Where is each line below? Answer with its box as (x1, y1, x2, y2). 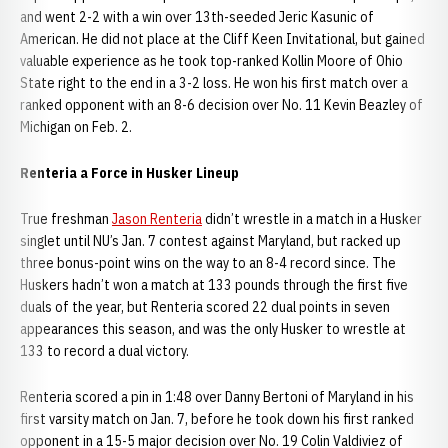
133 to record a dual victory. (20, 342, 189, 360)
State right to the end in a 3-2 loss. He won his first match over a (20, 74, 408, 92)
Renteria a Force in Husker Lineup (20, 164, 239, 182)
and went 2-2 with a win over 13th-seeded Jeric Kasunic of (20, 8, 374, 26)
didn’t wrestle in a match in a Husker (202, 210, 422, 228)
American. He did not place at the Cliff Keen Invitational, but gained (20, 30, 425, 48)
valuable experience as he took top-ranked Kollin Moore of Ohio (20, 52, 403, 70)
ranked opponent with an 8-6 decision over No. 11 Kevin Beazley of (20, 96, 423, 114)
